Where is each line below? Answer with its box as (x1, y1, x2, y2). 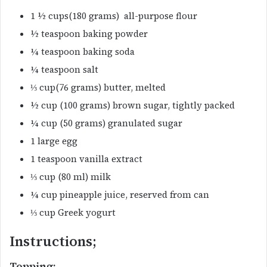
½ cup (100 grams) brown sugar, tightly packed (30, 99, 235, 112)
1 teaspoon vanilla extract (30, 153, 142, 166)
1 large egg (30, 135, 77, 148)
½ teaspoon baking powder (30, 27, 148, 41)
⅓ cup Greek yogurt (30, 206, 116, 219)
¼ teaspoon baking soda (30, 45, 135, 58)
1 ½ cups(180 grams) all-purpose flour (30, 10, 197, 23)
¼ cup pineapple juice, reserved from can (30, 188, 209, 201)
